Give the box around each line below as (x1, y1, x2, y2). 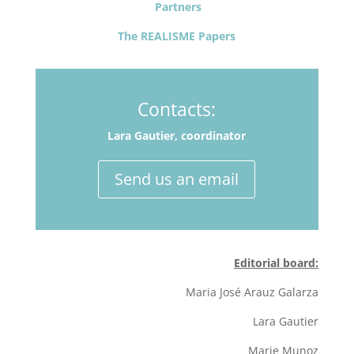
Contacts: (137, 96, 217, 122)
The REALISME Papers (118, 28, 236, 43)
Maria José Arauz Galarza (186, 284, 319, 299)
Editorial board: (234, 255, 319, 270)
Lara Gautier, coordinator (107, 128, 247, 143)
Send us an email (115, 168, 239, 190)
